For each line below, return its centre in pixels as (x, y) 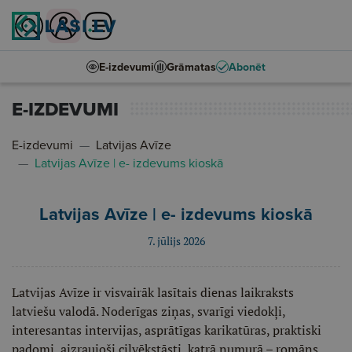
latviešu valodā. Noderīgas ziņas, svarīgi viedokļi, (148, 311)
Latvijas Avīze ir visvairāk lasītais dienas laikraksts (153, 292)
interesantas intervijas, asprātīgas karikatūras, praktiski (167, 330)
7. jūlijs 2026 (176, 241)
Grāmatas (191, 67)
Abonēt (247, 67)
